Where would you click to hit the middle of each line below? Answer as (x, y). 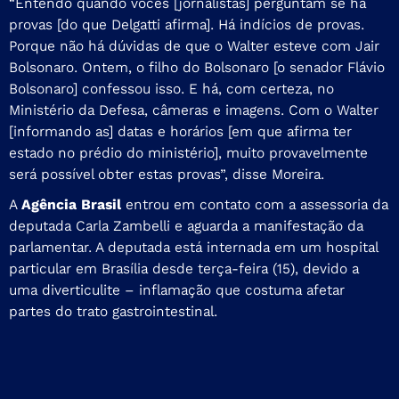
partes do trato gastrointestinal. (113, 311)
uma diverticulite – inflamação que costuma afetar (177, 289)
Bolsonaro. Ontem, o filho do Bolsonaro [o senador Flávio (197, 67)
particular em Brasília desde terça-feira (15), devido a (184, 268)
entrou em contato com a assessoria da (255, 204)
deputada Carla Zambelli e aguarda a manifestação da (186, 225)
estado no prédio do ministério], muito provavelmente (188, 152)
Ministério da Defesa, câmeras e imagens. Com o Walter (194, 110)
